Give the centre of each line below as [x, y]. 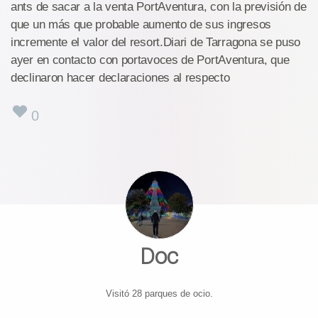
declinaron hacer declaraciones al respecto [120, 78]
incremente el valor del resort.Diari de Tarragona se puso [155, 43]
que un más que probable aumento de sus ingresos [141, 25]
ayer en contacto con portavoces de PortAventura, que [150, 60]
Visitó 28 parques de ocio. [159, 293]
